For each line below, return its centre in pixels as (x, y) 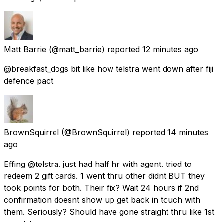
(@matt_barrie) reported (94, 49)
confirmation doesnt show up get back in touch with (102, 199)
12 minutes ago (170, 49)
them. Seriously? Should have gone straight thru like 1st (109, 211)
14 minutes (188, 132)
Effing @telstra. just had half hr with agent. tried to (98, 164)
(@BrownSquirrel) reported (113, 132)
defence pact (28, 81)
